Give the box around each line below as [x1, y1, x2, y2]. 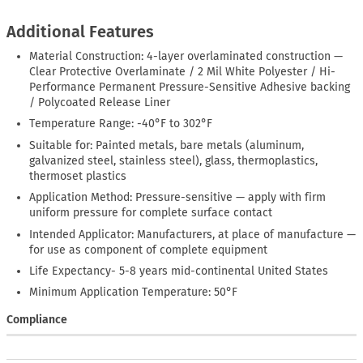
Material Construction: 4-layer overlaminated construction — [29, 49, 344, 63]
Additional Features [6, 21, 154, 41]
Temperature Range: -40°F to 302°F [29, 117, 213, 131]
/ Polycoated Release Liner [29, 95, 171, 109]
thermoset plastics [29, 169, 127, 183]
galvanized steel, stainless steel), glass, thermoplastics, [29, 153, 318, 168]
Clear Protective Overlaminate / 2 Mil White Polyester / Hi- [29, 64, 336, 79]
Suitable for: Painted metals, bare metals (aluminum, [29, 138, 305, 152]
